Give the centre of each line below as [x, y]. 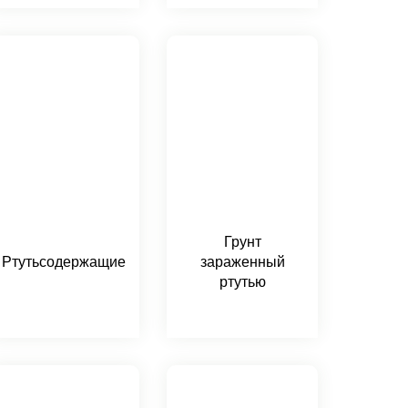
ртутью [242, 282]
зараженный [242, 262]
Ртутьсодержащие [64, 262]
